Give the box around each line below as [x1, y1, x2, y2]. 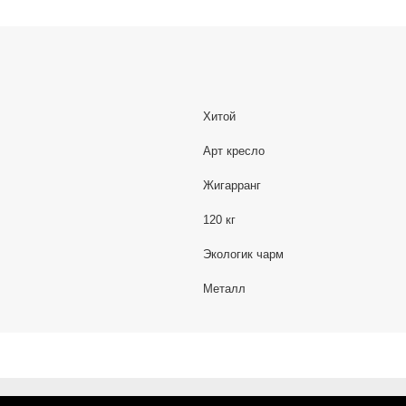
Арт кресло [203, 144, 265, 159]
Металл [203, 282, 246, 296]
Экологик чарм [203, 247, 284, 262]
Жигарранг [203, 179, 261, 193]
